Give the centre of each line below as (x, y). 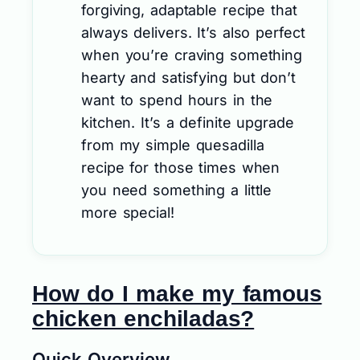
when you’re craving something (192, 55)
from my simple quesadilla (173, 145)
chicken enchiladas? (143, 318)
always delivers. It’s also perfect (193, 32)
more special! (128, 212)
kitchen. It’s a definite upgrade (188, 122)
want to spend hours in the (177, 100)
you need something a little (177, 190)
